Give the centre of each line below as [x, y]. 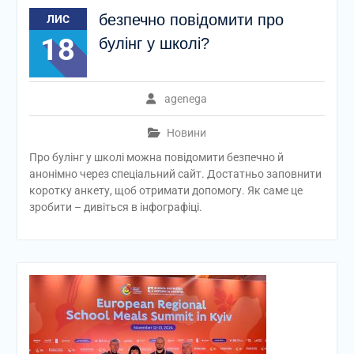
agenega [186, 99]
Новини [186, 133]
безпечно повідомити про [191, 20]
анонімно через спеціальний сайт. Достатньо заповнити [175, 174]
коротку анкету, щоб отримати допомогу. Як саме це [166, 190]
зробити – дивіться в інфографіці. [115, 207]
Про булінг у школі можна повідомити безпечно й [156, 157]
